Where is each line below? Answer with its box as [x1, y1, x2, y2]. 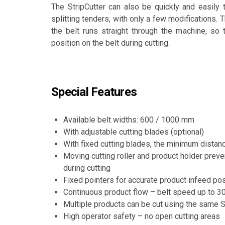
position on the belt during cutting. [51, 38, 170, 48]
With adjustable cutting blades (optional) [63, 127, 204, 137]
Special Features [51, 85, 137, 99]
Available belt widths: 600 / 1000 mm [63, 115, 194, 125]
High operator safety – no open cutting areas [63, 211, 220, 221]
